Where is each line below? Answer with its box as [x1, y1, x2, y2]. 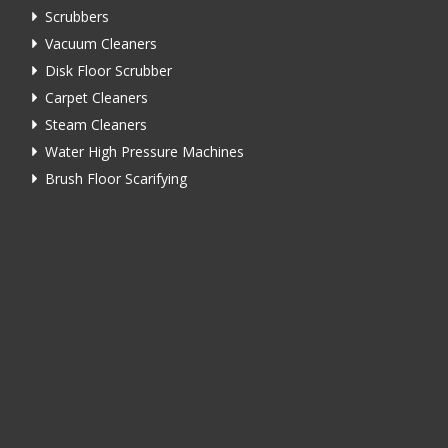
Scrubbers [45, 6, 109, 26]
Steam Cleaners [45, 114, 147, 134]
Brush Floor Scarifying [45, 168, 187, 188]
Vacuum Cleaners [45, 33, 157, 53]
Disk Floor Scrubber [45, 60, 172, 80]
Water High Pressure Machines [45, 141, 244, 161]
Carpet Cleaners [45, 87, 148, 107]
